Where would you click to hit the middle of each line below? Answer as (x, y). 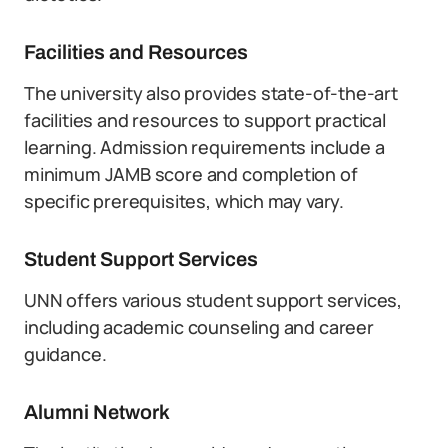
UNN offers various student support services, (213, 300)
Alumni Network (97, 412)
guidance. (65, 354)
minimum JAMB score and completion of (191, 174)
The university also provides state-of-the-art (211, 93)
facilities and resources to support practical (205, 120)
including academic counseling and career (199, 327)
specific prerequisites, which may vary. (184, 201)
